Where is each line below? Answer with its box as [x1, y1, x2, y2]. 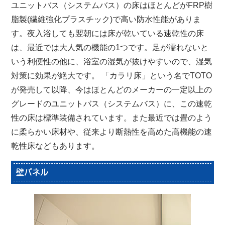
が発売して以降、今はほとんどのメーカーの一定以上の [11, 85, 212, 94]
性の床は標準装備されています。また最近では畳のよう [11, 114, 212, 123]
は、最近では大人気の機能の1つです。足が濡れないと [11, 43, 209, 52]
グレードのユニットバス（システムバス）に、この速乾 [11, 99, 212, 108]
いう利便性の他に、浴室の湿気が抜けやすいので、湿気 [11, 57, 212, 66]
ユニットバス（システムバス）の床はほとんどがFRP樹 [11, 1, 213, 10]
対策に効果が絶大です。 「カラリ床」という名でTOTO [11, 71, 212, 80]
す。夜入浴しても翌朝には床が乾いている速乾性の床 [11, 29, 204, 38]
